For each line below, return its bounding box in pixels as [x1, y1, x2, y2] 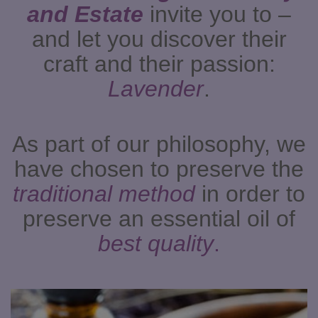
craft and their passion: [43, 51, 275, 77]
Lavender [108, 76, 204, 102]
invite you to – [150, 1, 291, 28]
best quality [98, 231, 214, 257]
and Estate [27, 1, 150, 28]
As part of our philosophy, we [12, 131, 306, 158]
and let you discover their [31, 26, 287, 53]
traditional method [13, 181, 202, 207]
